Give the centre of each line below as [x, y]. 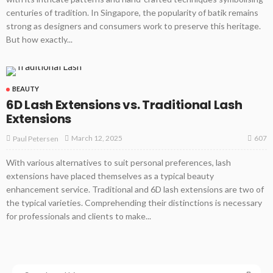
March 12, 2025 [97, 138]
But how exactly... [39, 39]
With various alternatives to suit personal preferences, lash [119, 162]
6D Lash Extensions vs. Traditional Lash [124, 105]
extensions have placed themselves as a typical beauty [110, 175]
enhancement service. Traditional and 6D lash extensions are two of [135, 189]
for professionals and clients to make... [79, 216]
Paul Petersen [36, 138]
